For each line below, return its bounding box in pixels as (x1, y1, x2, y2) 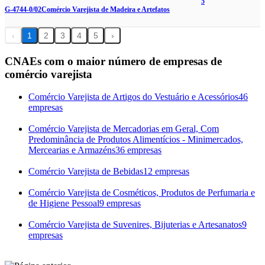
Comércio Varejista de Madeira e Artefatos (41, 6, 170, 14)
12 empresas (143, 166, 189, 177)
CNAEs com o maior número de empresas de (5, 54, 222, 67)
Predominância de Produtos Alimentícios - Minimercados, (28, 134, 243, 145)
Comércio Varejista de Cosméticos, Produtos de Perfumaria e (28, 188, 255, 198)
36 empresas (115, 145, 161, 156)
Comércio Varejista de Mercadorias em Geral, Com (28, 124, 219, 134)
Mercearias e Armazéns (28, 145, 115, 156)
